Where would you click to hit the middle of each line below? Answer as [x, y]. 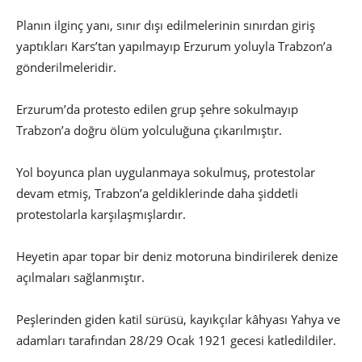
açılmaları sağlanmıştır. [82, 278]
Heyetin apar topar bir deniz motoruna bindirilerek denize [177, 257]
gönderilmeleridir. [68, 67]
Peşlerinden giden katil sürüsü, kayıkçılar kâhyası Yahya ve [178, 320]
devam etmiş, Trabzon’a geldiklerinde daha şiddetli [157, 194]
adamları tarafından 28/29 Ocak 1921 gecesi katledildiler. [178, 341]
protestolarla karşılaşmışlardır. [103, 215]
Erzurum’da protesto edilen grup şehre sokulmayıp [157, 109]
